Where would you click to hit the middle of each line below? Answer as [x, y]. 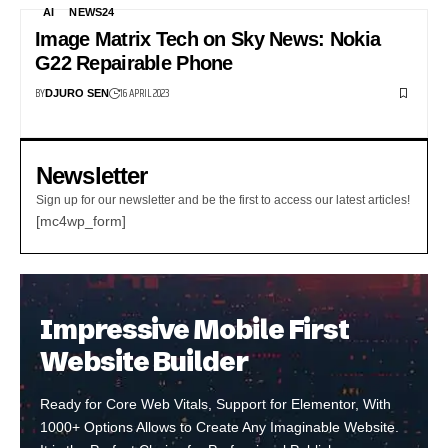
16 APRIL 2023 [145, 93]
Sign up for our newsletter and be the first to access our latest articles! [223, 199]
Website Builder [144, 361]
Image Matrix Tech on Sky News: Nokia [208, 38]
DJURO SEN [77, 93]
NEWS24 [92, 12]
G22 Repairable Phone [134, 62]
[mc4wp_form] [81, 220]
